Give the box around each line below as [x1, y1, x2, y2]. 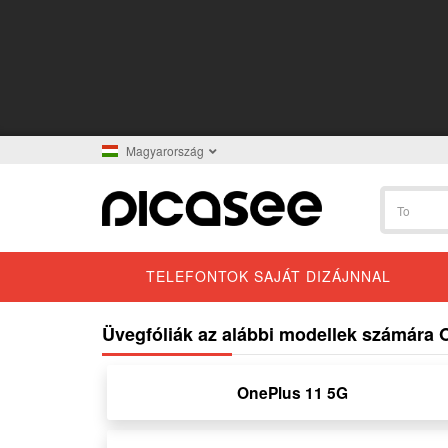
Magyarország [126, 142, 204, 159]
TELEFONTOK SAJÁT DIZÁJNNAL [146, 265, 391, 286]
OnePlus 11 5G [236, 380, 348, 404]
